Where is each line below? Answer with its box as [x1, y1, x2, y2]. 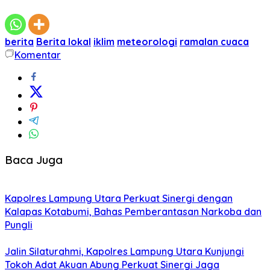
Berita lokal [36, 35, 91, 48]
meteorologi [117, 35, 177, 48]
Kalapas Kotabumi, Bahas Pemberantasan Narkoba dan [5, 205, 262, 218]
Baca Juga [5, 152, 63, 168]
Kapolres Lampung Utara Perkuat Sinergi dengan [5, 192, 233, 204]
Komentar [14, 48, 61, 61]
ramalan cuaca [180, 35, 249, 48]
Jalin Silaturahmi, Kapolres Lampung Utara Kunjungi [5, 245, 244, 257]
